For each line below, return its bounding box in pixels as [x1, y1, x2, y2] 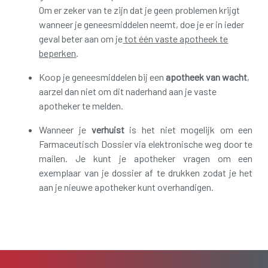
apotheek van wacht [166, 71, 248, 83]
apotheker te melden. [39, 99, 124, 111]
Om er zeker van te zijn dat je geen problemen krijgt [39, 4, 240, 16]
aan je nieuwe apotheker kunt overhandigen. [39, 181, 214, 193]
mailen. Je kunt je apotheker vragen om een [39, 152, 253, 164]
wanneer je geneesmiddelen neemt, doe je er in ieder [39, 18, 245, 30]
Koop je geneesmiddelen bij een [39, 71, 166, 83]
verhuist [91, 123, 130, 135]
